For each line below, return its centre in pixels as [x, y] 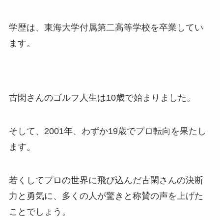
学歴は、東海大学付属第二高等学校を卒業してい [106, 27]
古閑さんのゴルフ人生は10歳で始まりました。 [102, 98]
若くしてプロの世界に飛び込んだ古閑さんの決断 [106, 180]
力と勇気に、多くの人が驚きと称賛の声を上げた [106, 196]
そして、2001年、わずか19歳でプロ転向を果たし [107, 131]
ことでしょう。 [40, 211]
